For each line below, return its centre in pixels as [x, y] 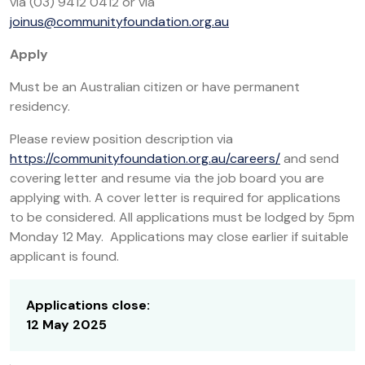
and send [310, 158]
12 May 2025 [66, 325]
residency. [40, 106]
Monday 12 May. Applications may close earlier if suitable [179, 237]
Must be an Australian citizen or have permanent [155, 87]
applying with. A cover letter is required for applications [175, 198]
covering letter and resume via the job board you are [167, 178]
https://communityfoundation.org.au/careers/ [145, 158]
